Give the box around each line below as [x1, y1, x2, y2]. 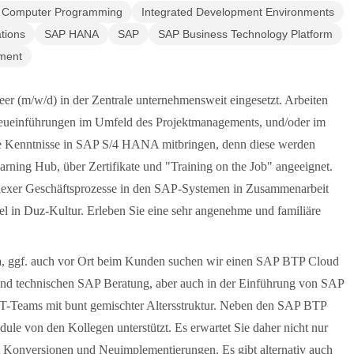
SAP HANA [44, 28, 99, 40]
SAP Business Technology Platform [158, 28, 333, 40]
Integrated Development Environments [141, 6, 334, 18]
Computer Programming [2, 6, 122, 18]
